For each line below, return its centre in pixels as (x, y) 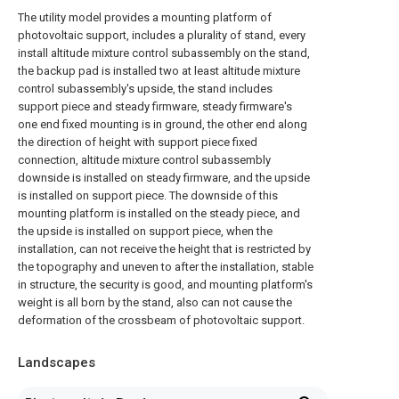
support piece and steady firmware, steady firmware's (155, 106)
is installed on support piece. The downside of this (148, 195)
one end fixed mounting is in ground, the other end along (163, 124)
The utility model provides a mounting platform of (145, 17)
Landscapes (57, 362)
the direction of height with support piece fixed (138, 142)
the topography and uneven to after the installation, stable (166, 267)
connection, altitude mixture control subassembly (144, 160)
